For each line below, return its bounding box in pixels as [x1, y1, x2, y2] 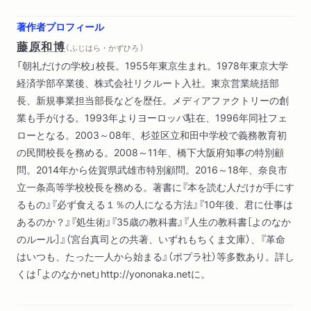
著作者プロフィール [17, 19, 104, 34]
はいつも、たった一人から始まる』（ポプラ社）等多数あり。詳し [17, 249, 294, 264]
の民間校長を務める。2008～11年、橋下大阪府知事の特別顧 [17, 145, 284, 160]
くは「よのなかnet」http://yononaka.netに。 [17, 267, 210, 281]
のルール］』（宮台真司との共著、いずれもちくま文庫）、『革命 [17, 232, 285, 246]
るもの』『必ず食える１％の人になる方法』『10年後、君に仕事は [17, 197, 293, 212]
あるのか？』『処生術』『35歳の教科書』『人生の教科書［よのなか [17, 215, 291, 229]
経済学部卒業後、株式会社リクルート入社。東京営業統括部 [17, 76, 279, 90]
